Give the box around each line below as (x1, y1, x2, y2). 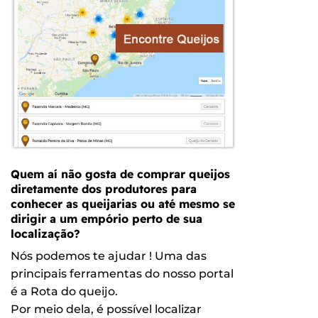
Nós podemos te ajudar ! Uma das (11, 248, 207, 263)
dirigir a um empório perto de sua (11, 211, 202, 226)
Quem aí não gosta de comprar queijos (11, 166, 230, 181)
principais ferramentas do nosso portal (11, 266, 234, 280)
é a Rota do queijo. (11, 284, 118, 298)
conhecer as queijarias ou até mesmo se (11, 196, 235, 211)
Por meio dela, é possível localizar (11, 302, 202, 316)
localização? (11, 226, 80, 241)
